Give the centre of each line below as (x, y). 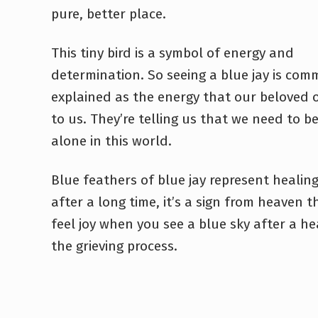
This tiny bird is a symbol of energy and (172, 53)
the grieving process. (114, 246)
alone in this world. (111, 141)
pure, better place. (109, 14)
